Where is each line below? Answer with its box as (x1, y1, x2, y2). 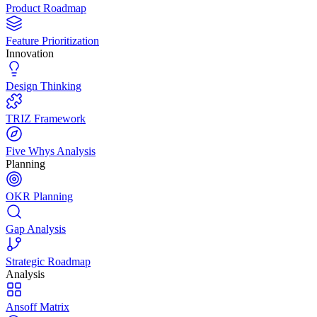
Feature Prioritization (6, 34, 99, 47)
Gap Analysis (6, 222, 66, 235)
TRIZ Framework (6, 112, 86, 125)
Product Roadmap (6, 1, 86, 14)
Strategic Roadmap (6, 255, 91, 267)
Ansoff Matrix (6, 300, 69, 313)
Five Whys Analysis (6, 144, 96, 157)
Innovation (6, 47, 54, 59)
